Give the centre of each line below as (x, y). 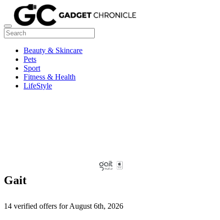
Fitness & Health (50, 77)
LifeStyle (38, 85)
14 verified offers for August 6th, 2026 (64, 206)
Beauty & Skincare (53, 50)
